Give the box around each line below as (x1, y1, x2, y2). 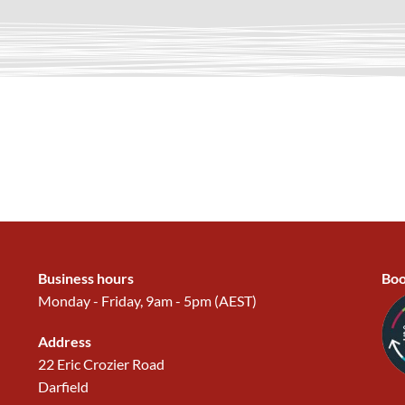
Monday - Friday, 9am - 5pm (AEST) (37, 292, 257, 309)
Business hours (37, 269, 134, 287)
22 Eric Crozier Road (37, 355, 165, 372)
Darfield (37, 378, 89, 395)
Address (37, 333, 91, 350)
